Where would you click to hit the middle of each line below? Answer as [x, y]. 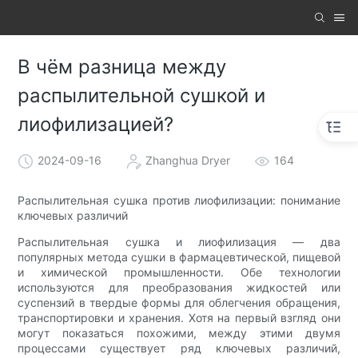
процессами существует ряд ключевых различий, [179, 348]
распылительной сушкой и [142, 96]
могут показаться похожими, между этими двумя [179, 332]
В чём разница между [122, 67]
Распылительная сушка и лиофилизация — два [179, 241]
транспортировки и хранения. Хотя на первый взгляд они [179, 317]
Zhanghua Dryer [188, 160]
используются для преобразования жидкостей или [179, 287]
